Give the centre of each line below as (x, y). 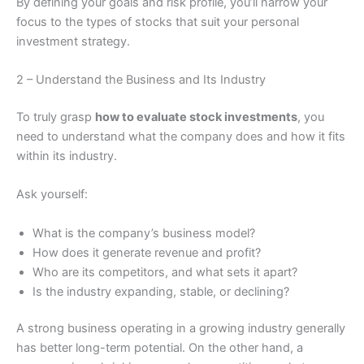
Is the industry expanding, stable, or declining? (161, 291)
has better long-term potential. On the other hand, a (160, 348)
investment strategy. (73, 41)
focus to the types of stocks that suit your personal (158, 22)
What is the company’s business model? (144, 233)
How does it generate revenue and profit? (147, 252)
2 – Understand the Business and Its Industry (141, 79)
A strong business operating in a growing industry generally (181, 329)
